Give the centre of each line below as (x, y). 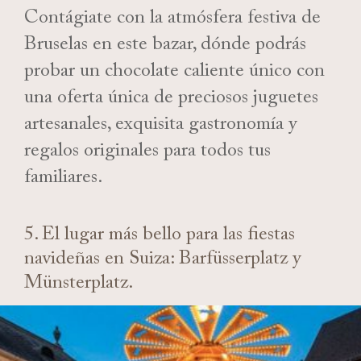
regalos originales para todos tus (147, 153)
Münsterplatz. (79, 285)
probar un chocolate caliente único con (174, 73)
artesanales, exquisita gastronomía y (160, 127)
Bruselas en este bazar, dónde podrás (165, 47)
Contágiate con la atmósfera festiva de (172, 20)
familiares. (66, 180)
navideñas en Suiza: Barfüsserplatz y (162, 261)
